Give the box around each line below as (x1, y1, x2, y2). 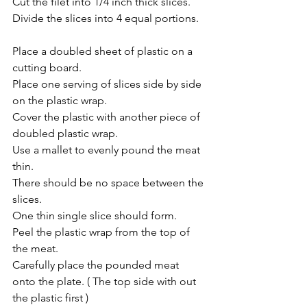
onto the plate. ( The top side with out (12, 275, 199, 288)
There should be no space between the (12, 176, 206, 190)
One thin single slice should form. (12, 209, 177, 223)
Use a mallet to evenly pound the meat (12, 143, 203, 157)
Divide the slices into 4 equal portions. (12, 12, 199, 25)
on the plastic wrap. (12, 94, 107, 108)
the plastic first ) (12, 291, 88, 305)
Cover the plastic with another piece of (12, 110, 203, 124)
